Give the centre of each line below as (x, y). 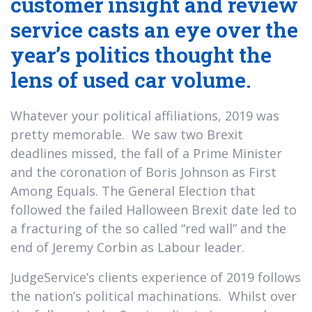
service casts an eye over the (154, 29)
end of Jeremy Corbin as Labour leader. (127, 247)
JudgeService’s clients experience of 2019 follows (156, 277)
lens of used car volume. (131, 79)
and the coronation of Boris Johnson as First (143, 172)
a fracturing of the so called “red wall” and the (148, 228)
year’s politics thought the (141, 54)
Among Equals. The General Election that (133, 190)
